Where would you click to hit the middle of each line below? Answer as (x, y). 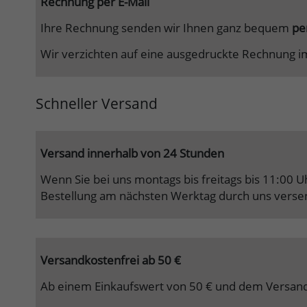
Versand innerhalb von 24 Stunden (132, 153)
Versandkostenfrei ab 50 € (111, 260)
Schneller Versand (97, 104)
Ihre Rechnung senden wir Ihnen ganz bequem (166, 28)
